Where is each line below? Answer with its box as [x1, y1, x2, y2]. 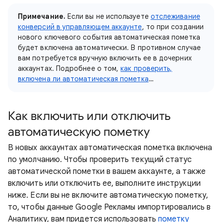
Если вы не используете [65, 12, 151, 21]
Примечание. [18, 12, 65, 21]
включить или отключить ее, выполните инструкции [8, 178, 201, 188]
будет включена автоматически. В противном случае [18, 43, 201, 52]
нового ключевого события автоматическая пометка [18, 33, 200, 42]
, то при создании [142, 22, 204, 31]
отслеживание [150, 12, 200, 21]
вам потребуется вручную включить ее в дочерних [18, 54, 192, 62]
